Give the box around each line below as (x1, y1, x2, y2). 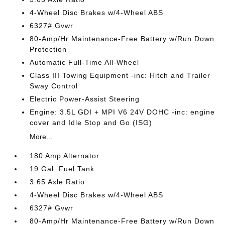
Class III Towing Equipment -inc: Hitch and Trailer (30, 71, 211, 79)
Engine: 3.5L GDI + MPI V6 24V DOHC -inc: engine (30, 108, 215, 116)
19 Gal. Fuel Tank (30, 165, 95, 173)
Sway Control (30, 82, 78, 90)
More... (30, 133, 53, 141)
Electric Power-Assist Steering (30, 95, 140, 103)
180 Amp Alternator (30, 152, 100, 160)
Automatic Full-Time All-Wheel (30, 58, 140, 66)
